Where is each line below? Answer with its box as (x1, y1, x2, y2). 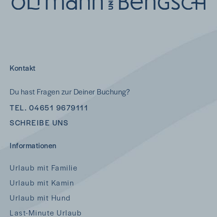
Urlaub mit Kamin (10, 177, 74, 187)
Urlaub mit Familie (10, 162, 77, 172)
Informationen (10, 139, 57, 150)
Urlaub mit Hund (10, 192, 71, 202)
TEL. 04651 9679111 (10, 102, 88, 112)
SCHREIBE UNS (10, 117, 68, 127)
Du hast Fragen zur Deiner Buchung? (10, 86, 130, 96)
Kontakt (10, 62, 36, 73)
